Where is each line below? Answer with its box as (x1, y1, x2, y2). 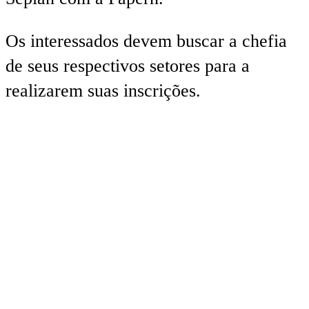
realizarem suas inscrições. (6, 81, 201, 101)
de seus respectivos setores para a (6, 56, 250, 77)
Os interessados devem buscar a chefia (6, 31, 287, 52)
